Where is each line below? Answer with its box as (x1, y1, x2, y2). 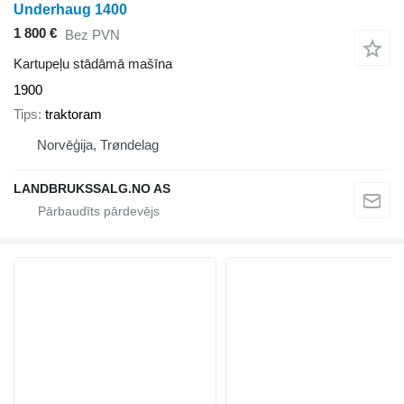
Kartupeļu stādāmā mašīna (14, 56, 172, 72)
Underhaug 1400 (14, 2, 127, 18)
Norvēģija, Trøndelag (37, 136, 159, 152)
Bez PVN (65, 26, 120, 42)
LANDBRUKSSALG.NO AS (14, 180, 170, 196)
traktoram (45, 106, 102, 122)
